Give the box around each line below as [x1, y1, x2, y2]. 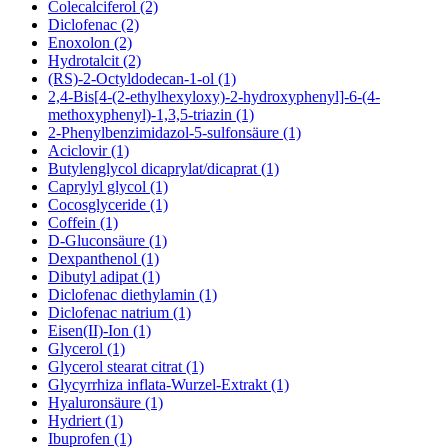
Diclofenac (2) [48, 16, 139, 34]
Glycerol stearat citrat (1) [48, 358, 204, 376]
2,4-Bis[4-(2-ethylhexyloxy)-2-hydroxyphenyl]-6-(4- [48, 88, 380, 106]
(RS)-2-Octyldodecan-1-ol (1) [48, 70, 236, 88]
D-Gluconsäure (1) [48, 232, 167, 250]
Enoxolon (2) [48, 34, 132, 52]
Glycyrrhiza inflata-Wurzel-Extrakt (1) [48, 376, 289, 394]
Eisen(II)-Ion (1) [48, 322, 151, 340]
